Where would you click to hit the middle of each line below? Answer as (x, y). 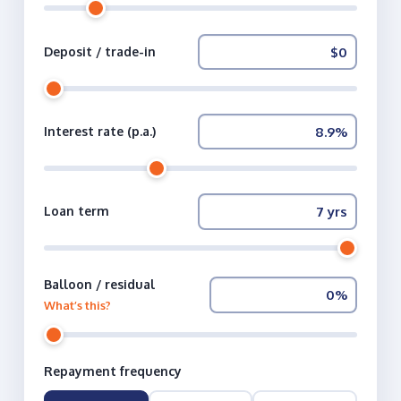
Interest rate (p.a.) (99, 131)
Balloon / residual (99, 284)
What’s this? (77, 305)
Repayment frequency (112, 371)
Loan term (76, 210)
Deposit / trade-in (99, 51)
